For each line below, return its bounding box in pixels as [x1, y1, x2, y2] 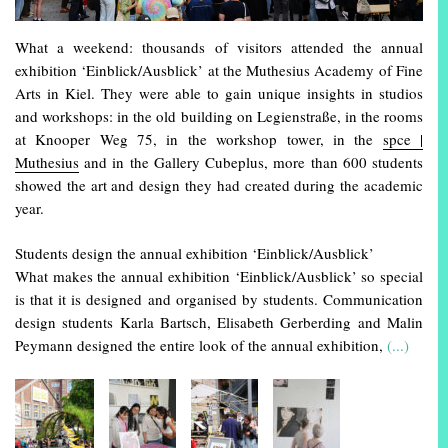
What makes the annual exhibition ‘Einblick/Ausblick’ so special [15, 266, 423, 287]
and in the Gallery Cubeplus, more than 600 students [79, 152, 423, 173]
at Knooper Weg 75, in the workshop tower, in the [15, 129, 383, 150]
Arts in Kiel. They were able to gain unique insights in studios [15, 83, 423, 104]
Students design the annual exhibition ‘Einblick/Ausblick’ [15, 243, 374, 264]
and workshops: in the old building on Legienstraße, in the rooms [15, 106, 423, 127]
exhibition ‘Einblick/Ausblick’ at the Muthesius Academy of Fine [15, 60, 423, 81]
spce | [382, 129, 424, 150]
